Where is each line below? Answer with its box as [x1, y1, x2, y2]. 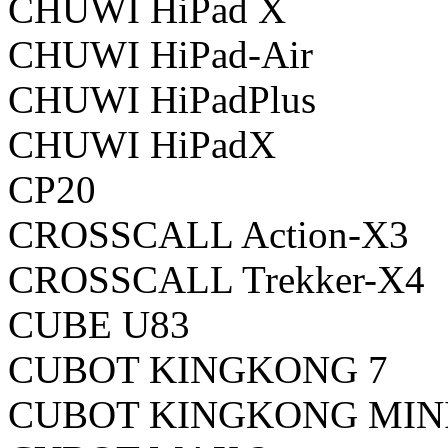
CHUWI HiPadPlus [8, 77, 316, 121]
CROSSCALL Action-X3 [8, 212, 409, 256]
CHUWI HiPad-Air [8, 32, 313, 76]
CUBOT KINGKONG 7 [8, 347, 388, 391]
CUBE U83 [8, 302, 190, 346]
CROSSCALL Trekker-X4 [8, 257, 425, 301]
